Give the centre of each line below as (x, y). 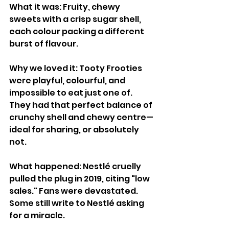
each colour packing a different (77, 31)
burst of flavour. (44, 44)
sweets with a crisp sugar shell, (76, 19)
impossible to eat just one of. (72, 93)
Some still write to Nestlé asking (77, 203)
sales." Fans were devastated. (74, 191)
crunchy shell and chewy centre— (81, 117)
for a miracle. (37, 215)
